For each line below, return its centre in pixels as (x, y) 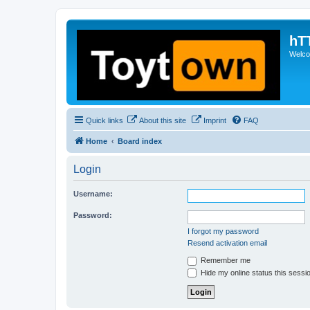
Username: (93, 194)
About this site (163, 120)
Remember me (225, 260)
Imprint (215, 120)
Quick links (104, 120)
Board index (140, 141)
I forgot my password (223, 231)
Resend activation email (227, 243)
